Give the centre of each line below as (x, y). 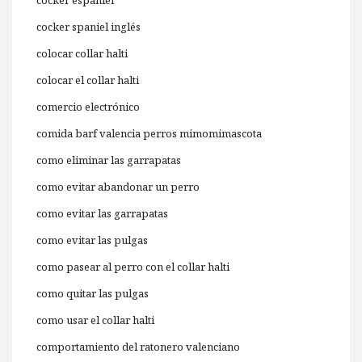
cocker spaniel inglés (88, 27)
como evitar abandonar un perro (118, 187)
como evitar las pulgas (92, 240)
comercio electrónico (88, 107)
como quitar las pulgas (93, 294)
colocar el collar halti (88, 80)
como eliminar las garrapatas (109, 160)
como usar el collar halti (95, 320)
